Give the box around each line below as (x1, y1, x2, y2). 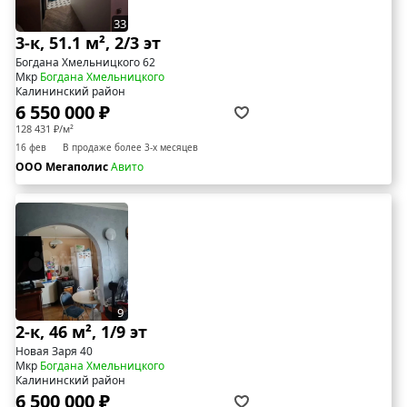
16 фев (15, 140, 46, 154)
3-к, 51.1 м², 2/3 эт (15, 31, 161, 54)
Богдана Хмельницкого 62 (15, 54, 155, 70)
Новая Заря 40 (15, 342, 93, 359)
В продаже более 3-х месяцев (63, 140, 198, 154)
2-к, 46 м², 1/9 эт (15, 320, 147, 342)
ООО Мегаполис (15, 158, 111, 174)
